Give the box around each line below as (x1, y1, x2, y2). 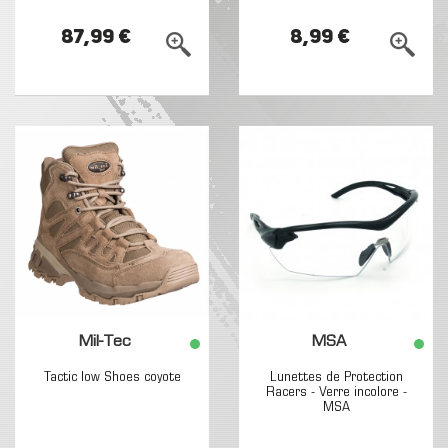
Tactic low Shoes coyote (43, 370, 181, 385)
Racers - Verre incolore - (265, 385, 407, 400)
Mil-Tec (79, 335, 132, 350)
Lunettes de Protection (269, 370, 403, 385)
